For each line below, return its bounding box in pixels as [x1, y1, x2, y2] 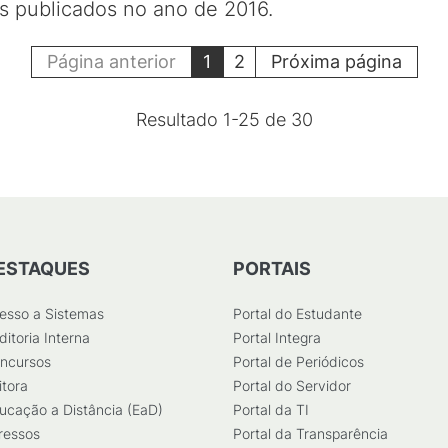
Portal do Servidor [233, 377, 351, 394]
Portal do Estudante [233, 305, 362, 322]
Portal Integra [233, 329, 321, 346]
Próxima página [270, 51, 402, 72]
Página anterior [46, 51, 176, 72]
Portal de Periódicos [233, 353, 364, 370]
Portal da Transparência [233, 425, 388, 442]
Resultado [135, 109, 218, 130]
